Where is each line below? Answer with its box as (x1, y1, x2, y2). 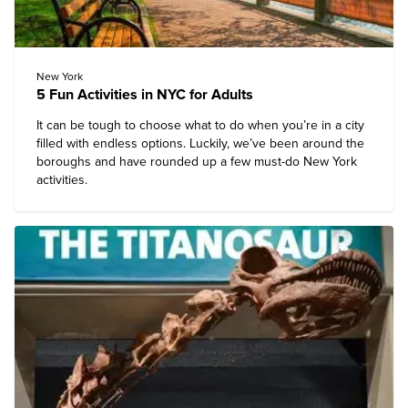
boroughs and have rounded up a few (36, 154, 254, 169)
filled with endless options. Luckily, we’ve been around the (36, 136, 364, 151)
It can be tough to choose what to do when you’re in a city (36, 117, 364, 133)
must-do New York (254, 154, 357, 169)
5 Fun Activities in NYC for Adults (36, 86, 253, 104)
